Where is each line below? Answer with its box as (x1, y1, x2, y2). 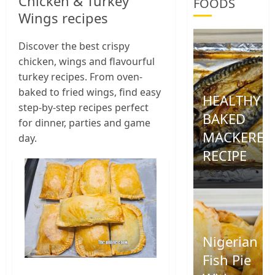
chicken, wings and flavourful (18, 55, 155, 69)
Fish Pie (203, 250, 252, 269)
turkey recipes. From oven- (18, 70, 142, 84)
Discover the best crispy (18, 39, 130, 53)
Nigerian (203, 232, 258, 251)
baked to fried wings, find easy (18, 85, 161, 99)
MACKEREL (203, 128, 272, 147)
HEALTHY (203, 91, 261, 110)
